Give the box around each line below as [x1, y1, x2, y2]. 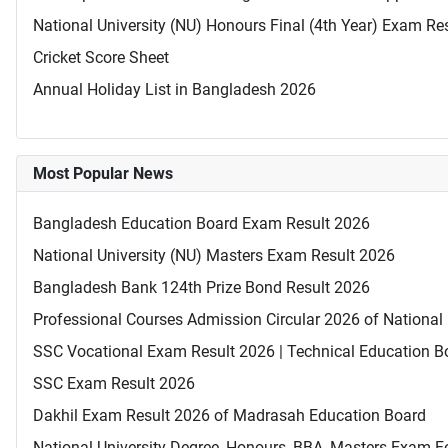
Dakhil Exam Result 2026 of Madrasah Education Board [33, 406, 426, 426]
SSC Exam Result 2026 [33, 374, 195, 394]
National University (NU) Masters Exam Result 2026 [33, 246, 395, 266]
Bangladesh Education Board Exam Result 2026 [33, 214, 370, 234]
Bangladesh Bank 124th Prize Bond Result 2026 [33, 278, 370, 298]
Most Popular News [33, 164, 173, 184]
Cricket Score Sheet [33, 48, 169, 68]
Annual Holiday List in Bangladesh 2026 [33, 80, 316, 100]
